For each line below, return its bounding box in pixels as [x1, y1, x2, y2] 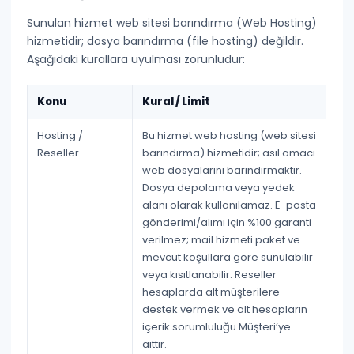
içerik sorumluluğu [142, 319, 239, 334]
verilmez [142, 232, 187, 247]
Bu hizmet [142, 128, 195, 143]
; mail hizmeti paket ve [186, 232, 301, 247]
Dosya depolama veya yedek [142, 180, 296, 195]
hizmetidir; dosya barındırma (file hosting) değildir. [27, 33, 304, 49]
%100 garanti [247, 215, 312, 230]
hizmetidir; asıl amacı [205, 145, 316, 160]
